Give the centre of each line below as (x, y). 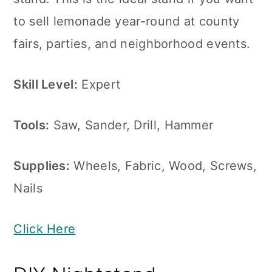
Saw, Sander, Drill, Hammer (131, 125)
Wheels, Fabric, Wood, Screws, (164, 166)
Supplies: (42, 166)
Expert (99, 84)
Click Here (45, 229)
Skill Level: (46, 84)
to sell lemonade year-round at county (127, 21)
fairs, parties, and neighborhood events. (132, 44)
